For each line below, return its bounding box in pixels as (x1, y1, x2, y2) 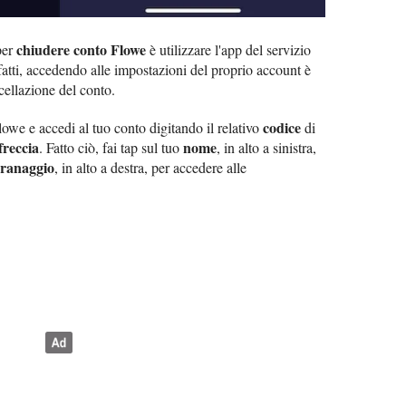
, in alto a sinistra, (217, 137, 316, 157)
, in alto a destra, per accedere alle (54, 157, 246, 177)
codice (263, 116, 301, 138)
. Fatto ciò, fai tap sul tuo (39, 137, 183, 157)
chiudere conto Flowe (16, 38, 146, 60)
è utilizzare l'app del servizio (146, 39, 311, 59)
